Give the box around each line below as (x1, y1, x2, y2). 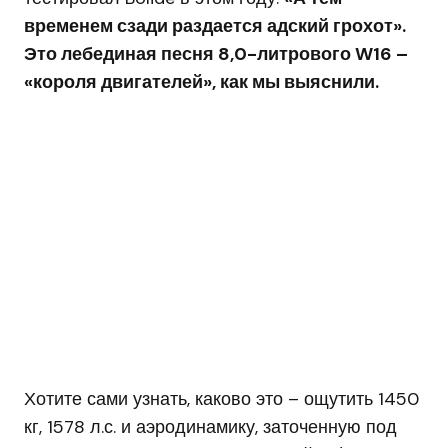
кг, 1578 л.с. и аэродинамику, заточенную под (24, 414, 397, 439)
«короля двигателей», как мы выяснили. (24, 69, 379, 94)
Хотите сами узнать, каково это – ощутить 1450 (24, 386, 419, 411)
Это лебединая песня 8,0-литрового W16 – (24, 41, 408, 66)
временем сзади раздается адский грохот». (24, 13, 406, 38)
